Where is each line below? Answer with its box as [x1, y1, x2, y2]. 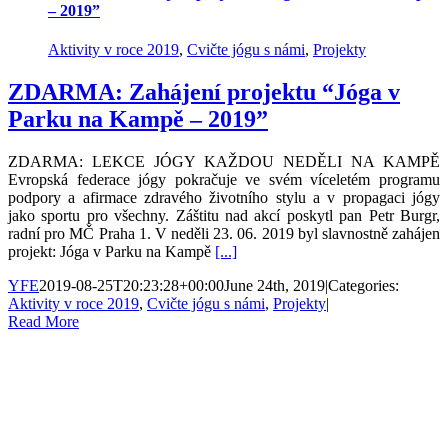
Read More [8, 312, 79, 330]
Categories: [328, 276, 399, 294]
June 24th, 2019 [224, 276, 325, 294]
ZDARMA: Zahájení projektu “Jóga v [8, 79, 400, 105]
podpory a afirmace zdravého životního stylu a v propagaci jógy [8, 188, 440, 206]
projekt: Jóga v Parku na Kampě [8, 242, 215, 260]
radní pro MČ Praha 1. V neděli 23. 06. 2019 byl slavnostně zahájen [8, 224, 440, 242]
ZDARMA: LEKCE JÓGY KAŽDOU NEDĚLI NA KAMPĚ [8, 152, 440, 170]
